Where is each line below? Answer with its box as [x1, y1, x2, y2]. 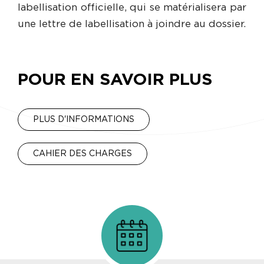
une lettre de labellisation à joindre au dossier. [18, 19, 246, 29]
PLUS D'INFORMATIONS [33, 115, 134, 124]
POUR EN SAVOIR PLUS [18, 71, 212, 88]
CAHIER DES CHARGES [33, 149, 132, 158]
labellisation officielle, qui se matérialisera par [18, 2, 246, 13]
